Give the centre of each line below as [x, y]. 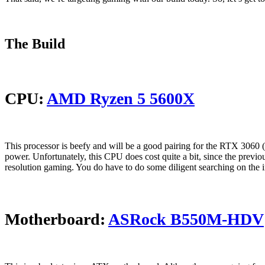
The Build [35, 44]
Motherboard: [56, 219]
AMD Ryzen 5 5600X [121, 99]
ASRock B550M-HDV [186, 219]
